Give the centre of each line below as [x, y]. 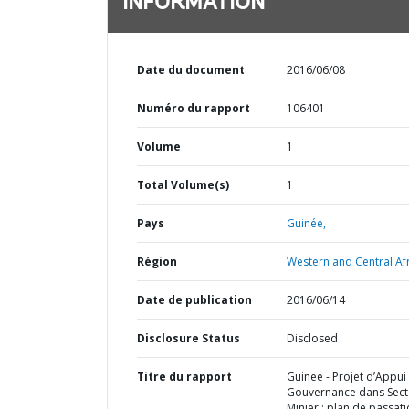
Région [157, 262]
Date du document [191, 70]
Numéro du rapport [194, 108]
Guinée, [306, 223]
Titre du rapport [184, 377]
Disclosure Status [189, 338]
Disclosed [312, 338]
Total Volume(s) [183, 185]
